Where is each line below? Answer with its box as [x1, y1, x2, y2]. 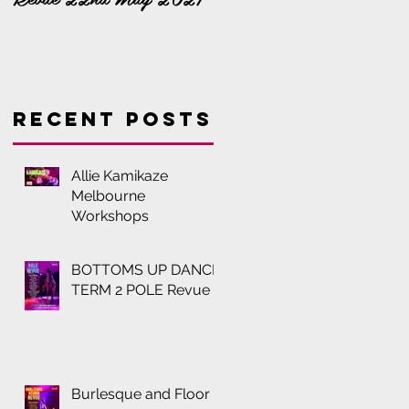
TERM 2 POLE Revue [71, 281, 210, 299]
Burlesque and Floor [71, 385, 210, 404]
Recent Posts [13, 107, 213, 132]
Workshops [71, 207, 149, 225]
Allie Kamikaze [71, 167, 168, 185]
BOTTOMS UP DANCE [71, 261, 221, 279]
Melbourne [71, 187, 145, 205]
